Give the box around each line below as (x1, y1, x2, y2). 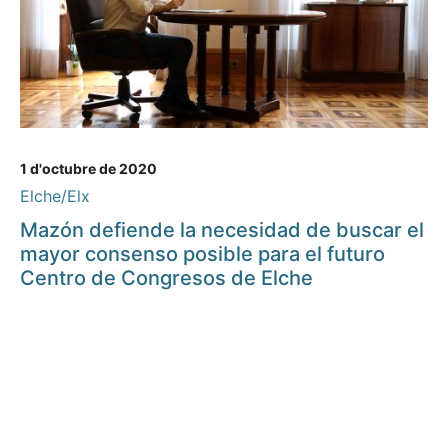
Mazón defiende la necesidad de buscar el (20, 218, 424, 243)
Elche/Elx (20, 186, 90, 207)
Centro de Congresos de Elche (20, 266, 313, 291)
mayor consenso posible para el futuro (20, 242, 385, 267)
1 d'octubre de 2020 (20, 160, 157, 178)
